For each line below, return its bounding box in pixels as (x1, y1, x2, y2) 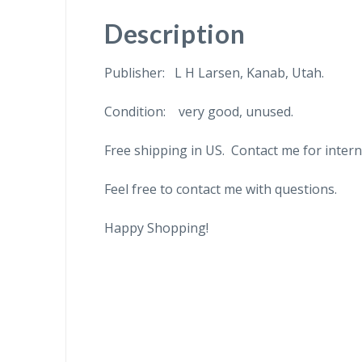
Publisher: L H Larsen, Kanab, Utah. (103, 63, 324, 82)
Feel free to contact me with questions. (103, 179, 337, 198)
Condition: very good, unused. (103, 102, 293, 120)
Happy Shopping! (103, 218, 208, 237)
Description (103, 17, 246, 49)
